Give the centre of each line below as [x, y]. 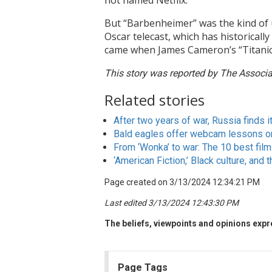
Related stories [155, 100]
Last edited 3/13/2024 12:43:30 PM [172, 203]
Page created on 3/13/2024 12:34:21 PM [182, 182]
